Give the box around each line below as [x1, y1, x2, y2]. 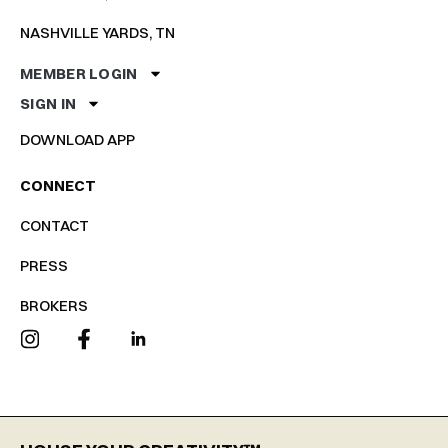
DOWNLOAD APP [20, 129, 135, 149]
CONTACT [20, 215, 89, 235]
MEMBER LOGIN [20, 63, 138, 83]
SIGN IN [20, 93, 77, 113]
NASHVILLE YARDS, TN [20, 22, 175, 42]
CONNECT [20, 175, 96, 195]
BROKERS [20, 295, 88, 315]
